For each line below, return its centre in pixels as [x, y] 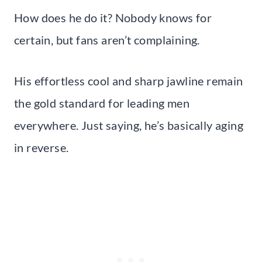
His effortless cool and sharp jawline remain [129, 80]
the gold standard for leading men [102, 103]
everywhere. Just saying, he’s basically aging [129, 125]
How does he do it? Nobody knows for [113, 17]
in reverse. [42, 147]
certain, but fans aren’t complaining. [107, 39]
